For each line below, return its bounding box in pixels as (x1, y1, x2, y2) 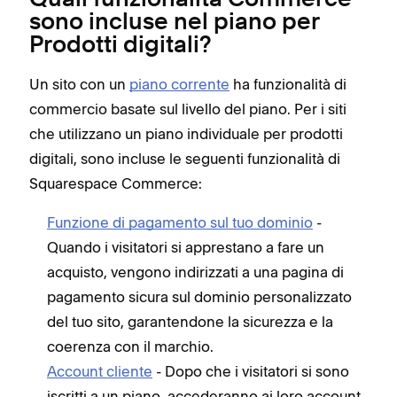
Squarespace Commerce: (29, 175, 202, 192)
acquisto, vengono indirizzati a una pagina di (47, 263, 344, 281)
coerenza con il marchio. (47, 338, 214, 355)
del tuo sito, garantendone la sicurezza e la (47, 313, 333, 331)
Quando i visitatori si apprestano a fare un (47, 238, 324, 256)
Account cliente (47, 362, 152, 380)
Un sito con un (29, 75, 129, 93)
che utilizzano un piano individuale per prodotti (29, 125, 343, 143)
